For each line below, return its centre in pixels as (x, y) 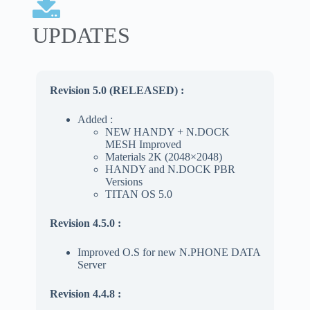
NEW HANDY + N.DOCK (167, 131)
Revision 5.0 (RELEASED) (115, 90)
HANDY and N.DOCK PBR (170, 169)
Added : (95, 119)
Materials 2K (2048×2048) (163, 156)
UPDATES (81, 35)
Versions (124, 181)
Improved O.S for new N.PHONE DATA (168, 252)
